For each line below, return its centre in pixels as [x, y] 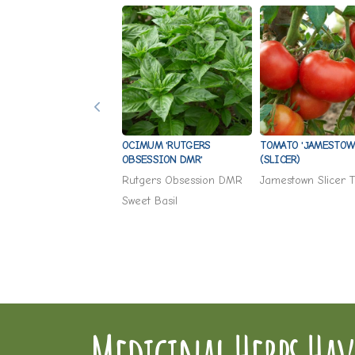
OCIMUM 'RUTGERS [166, 146]
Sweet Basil [150, 201]
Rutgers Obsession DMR [182, 181]
